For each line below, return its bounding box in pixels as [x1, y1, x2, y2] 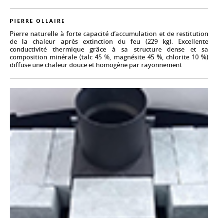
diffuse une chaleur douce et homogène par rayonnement [10, 60, 182, 70]
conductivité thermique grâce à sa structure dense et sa [10, 45, 208, 54]
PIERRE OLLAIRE [10, 17, 65, 25]
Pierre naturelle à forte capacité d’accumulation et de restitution [10, 29, 208, 38]
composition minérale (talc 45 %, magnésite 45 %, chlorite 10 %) [10, 53, 208, 62]
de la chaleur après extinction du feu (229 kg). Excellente [10, 37, 208, 46]
